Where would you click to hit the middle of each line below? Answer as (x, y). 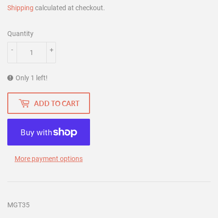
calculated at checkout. (69, 8)
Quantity (20, 34)
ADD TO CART (57, 103)
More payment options (49, 159)
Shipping (20, 8)
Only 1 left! (32, 78)
